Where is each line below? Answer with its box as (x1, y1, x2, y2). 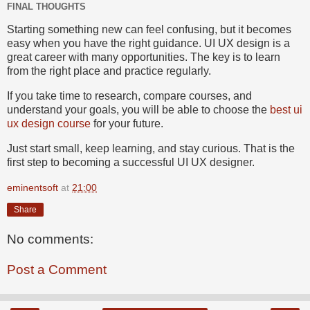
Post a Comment (7, 262, 107, 277)
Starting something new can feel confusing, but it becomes (7, 23, 291, 35)
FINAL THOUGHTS (7, 1, 86, 12)
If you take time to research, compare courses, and (7, 89, 252, 102)
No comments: (7, 232, 93, 247)
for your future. (91, 117, 163, 129)
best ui (270, 103, 302, 116)
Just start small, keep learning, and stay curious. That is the (7, 142, 295, 154)
